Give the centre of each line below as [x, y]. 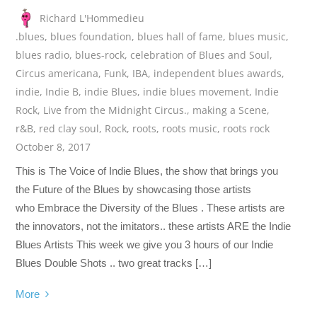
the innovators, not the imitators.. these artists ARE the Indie [154, 226]
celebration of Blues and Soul [200, 54]
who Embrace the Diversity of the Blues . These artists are [150, 207]
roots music [190, 128]
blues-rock [100, 54]
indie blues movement [196, 91]
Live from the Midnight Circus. [115, 110]
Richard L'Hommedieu [92, 18]
